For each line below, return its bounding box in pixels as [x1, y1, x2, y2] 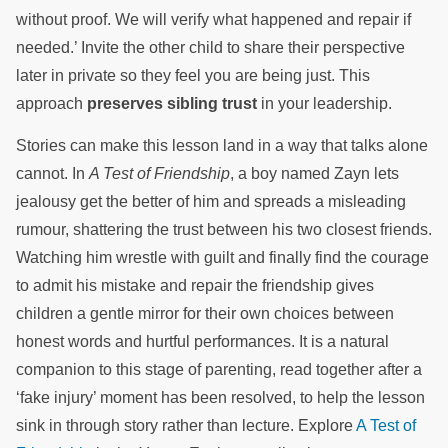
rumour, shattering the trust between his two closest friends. [16, 221, 432, 239]
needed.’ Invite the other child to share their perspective [16, 39, 405, 56]
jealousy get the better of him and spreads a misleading [16, 193, 406, 211]
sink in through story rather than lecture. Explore [16, 417, 356, 435]
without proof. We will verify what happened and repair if [16, 11, 411, 28]
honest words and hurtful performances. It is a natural [16, 333, 389, 351]
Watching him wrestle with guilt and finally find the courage [16, 249, 429, 267]
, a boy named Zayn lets [230, 165, 399, 183]
